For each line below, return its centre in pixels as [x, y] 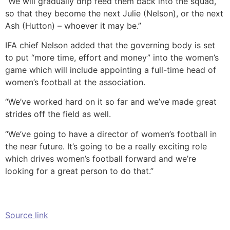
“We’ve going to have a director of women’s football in [111, 134]
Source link [27, 215]
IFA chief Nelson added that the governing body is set [110, 45]
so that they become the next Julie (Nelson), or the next [114, 13]
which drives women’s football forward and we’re [101, 158]
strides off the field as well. [58, 114]
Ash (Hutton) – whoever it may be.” [73, 25]
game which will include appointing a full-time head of [111, 70]
